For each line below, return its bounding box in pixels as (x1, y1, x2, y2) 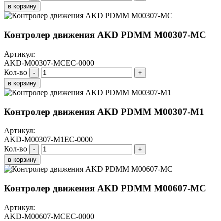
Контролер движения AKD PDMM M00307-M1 (4, 106, 204, 117)
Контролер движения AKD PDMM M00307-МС (4, 30, 206, 40)
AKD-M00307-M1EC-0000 (4, 135, 93, 144)
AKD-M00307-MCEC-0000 (4, 58, 94, 67)
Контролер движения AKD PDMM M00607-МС (4, 183, 206, 193)
